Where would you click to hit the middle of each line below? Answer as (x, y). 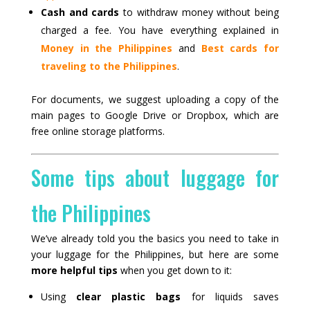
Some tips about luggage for (155, 177)
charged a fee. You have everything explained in (160, 30)
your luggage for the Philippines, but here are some (155, 254)
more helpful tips (74, 270)
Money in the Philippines (107, 48)
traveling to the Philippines (109, 66)
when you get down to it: (174, 270)
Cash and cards (80, 12)
